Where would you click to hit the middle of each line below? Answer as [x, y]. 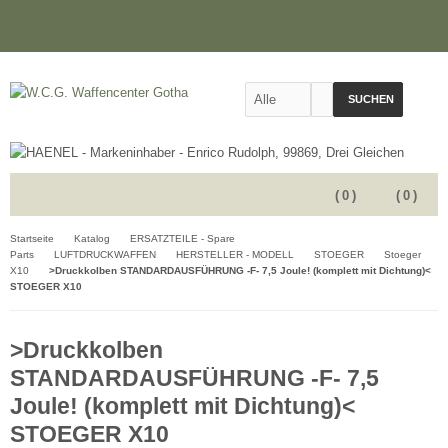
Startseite [32, 238]
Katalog [92, 238]
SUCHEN [371, 99]
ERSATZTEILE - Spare [182, 238]
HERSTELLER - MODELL [235, 254]
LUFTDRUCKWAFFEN [105, 254]
